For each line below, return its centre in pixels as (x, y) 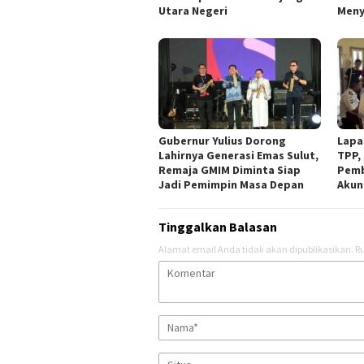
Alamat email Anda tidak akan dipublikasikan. (256, 249)
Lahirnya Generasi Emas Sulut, (238, 156)
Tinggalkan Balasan (218, 227)
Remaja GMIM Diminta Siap (230, 170)
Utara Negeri (193, 11)
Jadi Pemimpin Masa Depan (231, 185)
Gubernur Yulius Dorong (222, 141)
